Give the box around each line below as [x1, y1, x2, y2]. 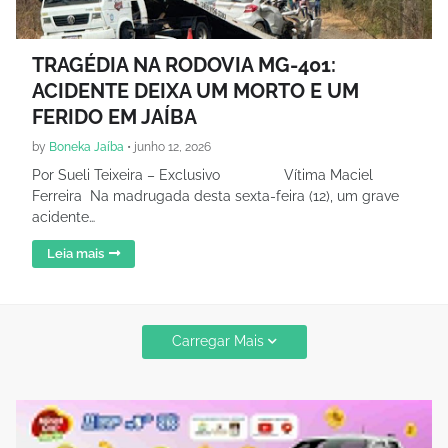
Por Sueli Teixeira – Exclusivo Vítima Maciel [32, 166, 373, 183]
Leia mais [47, 245, 104, 261]
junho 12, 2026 [134, 139, 211, 154]
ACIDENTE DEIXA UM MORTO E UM [32, 78, 359, 103]
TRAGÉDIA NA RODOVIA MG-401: [32, 52, 336, 77]
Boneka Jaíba [49, 139, 124, 154]
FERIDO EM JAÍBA [32, 104, 197, 129]
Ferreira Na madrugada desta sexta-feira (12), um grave [32, 187, 399, 204]
